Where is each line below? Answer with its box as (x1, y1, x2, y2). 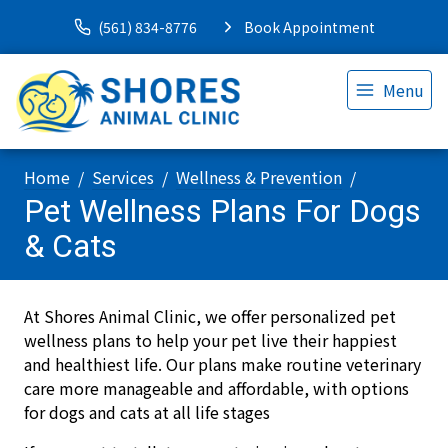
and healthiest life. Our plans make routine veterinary (24, 352, 421, 376)
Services (92, 165, 154, 189)
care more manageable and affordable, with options (24, 376, 409, 400)
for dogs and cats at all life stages (24, 400, 270, 424)
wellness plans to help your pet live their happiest (24, 328, 397, 352)
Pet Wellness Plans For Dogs (24, 192, 421, 230)
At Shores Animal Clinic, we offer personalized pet (24, 304, 396, 328)
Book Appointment (243, 16, 375, 37)
